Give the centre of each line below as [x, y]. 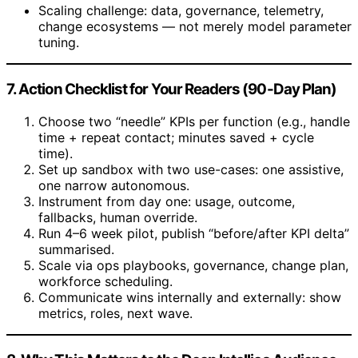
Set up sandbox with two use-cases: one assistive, [191, 169]
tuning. [59, 43]
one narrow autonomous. [114, 185]
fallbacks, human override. [118, 217]
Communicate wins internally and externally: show [190, 297]
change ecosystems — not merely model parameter [195, 27]
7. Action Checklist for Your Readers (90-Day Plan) [172, 89]
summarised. [76, 249]
